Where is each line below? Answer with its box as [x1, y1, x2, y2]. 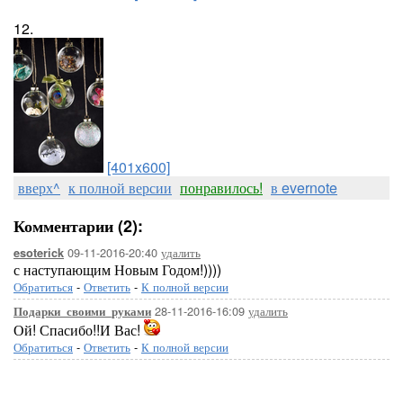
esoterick [13, 245, 64, 261]
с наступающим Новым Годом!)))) [13, 259, 221, 280]
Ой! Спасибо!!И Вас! [13, 319, 144, 340]
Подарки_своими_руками [13, 303, 151, 319]
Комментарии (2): [13, 214, 143, 237]
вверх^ [18, 177, 60, 198]
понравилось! [180, 177, 263, 198]
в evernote [271, 177, 337, 198]
